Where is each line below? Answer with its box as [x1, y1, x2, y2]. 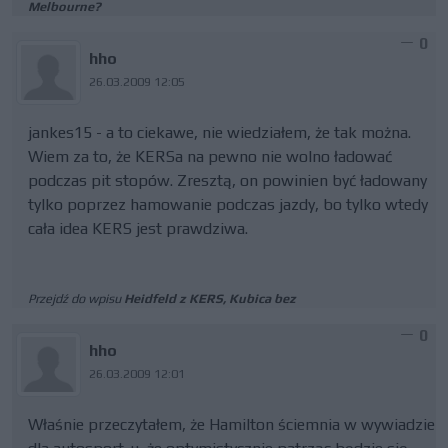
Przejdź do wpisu [28, 291, 124, 306]
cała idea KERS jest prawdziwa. [28, 219, 248, 238]
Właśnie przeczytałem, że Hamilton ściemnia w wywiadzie [28, 415, 435, 434]
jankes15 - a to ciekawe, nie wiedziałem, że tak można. [28, 123, 411, 142]
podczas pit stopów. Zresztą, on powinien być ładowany [28, 171, 427, 190]
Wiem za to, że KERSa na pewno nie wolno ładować [28, 147, 392, 166]
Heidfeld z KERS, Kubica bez [124, 291, 296, 306]
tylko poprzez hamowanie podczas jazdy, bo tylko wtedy [28, 195, 428, 214]
